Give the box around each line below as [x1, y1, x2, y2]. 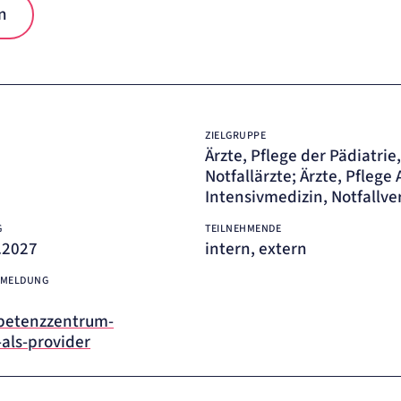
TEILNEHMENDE [205, 221, 281, 236]
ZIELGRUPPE [205, 128, 266, 143]
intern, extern [205, 237, 307, 261]
